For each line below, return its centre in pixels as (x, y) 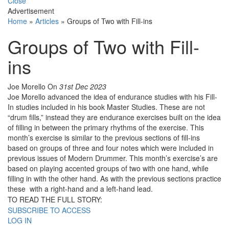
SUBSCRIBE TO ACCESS (49, 210)
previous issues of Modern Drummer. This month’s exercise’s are (113, 158)
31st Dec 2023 (83, 87)
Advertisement (31, 11)
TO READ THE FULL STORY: (55, 200)
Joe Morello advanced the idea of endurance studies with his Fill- (112, 97)
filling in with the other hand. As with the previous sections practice (114, 179)
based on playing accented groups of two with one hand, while (108, 168)
